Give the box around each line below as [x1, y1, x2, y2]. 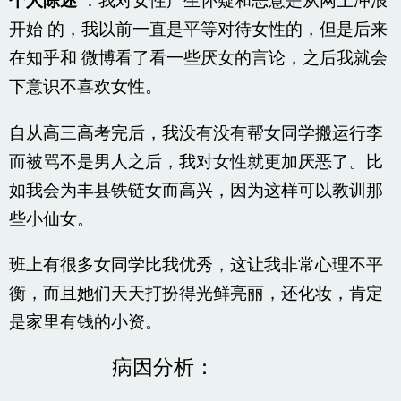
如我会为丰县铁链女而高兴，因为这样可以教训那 [8, 177, 383, 205]
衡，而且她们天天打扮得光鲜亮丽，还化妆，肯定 [8, 280, 383, 308]
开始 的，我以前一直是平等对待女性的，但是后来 [8, 17, 388, 45]
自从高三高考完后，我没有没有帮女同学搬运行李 [8, 120, 383, 148]
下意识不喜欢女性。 [8, 74, 162, 102]
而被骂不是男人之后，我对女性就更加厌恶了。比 [8, 149, 383, 176]
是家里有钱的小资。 [8, 309, 162, 337]
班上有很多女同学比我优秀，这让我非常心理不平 [8, 252, 383, 279]
